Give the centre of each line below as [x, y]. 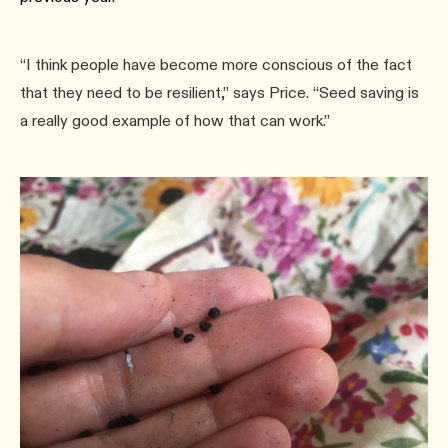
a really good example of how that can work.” [175, 120]
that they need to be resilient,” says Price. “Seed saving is [219, 92]
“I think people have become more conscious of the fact [216, 64]
